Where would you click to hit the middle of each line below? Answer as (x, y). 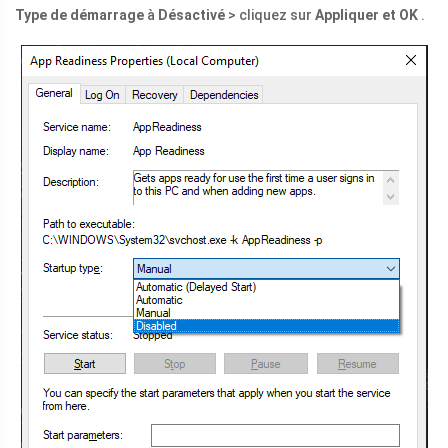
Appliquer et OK (366, 15)
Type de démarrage (79, 15)
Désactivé (191, 15)
